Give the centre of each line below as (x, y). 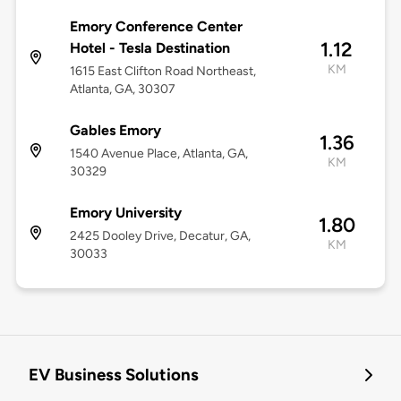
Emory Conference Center (156, 27)
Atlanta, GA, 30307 (122, 90)
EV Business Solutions (114, 375)
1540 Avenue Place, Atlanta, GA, (158, 154)
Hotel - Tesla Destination (149, 48)
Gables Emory (115, 131)
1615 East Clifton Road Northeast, (162, 72)
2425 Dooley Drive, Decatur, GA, (160, 236)
